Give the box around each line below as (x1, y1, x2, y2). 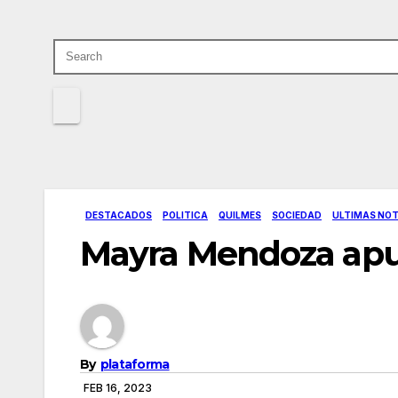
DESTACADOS (85, 210, 152, 220)
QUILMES (219, 210, 261, 220)
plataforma (99, 356, 170, 373)
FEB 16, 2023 (84, 381, 152, 395)
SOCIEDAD (272, 210, 322, 220)
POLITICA (163, 210, 208, 220)
